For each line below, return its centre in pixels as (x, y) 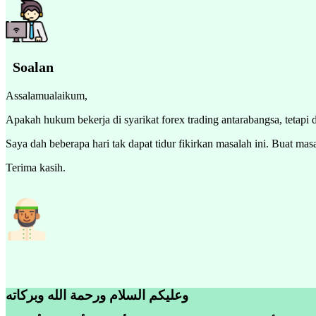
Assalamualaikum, (47, 95)
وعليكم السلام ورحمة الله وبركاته (97, 295)
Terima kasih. (36, 167)
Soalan (30, 67)
